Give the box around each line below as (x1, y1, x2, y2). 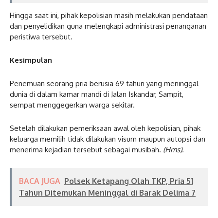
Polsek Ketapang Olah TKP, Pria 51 (64, 176, 193, 186)
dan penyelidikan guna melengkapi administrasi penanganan (10, 21, 206, 31)
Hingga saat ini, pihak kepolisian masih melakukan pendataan (10, 11, 208, 20)
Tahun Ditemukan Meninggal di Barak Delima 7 (19, 188, 196, 198)
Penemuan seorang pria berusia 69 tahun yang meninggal (10, 79, 199, 89)
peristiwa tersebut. (10, 32, 73, 42)
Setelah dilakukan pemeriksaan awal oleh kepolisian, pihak (10, 124, 200, 133)
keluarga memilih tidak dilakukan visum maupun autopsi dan (10, 134, 205, 144)
